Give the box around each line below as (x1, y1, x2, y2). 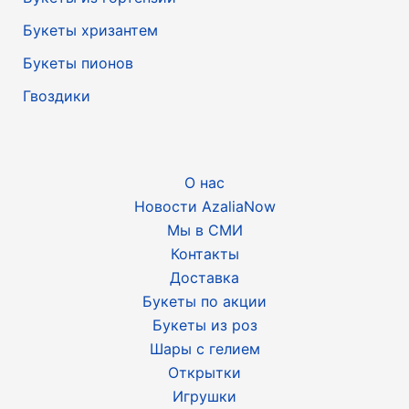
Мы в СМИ (166, 220, 243, 239)
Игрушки (173, 386, 236, 405)
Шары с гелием (149, 339, 260, 358)
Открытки (168, 362, 241, 382)
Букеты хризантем (22, 20, 158, 39)
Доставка (170, 267, 239, 287)
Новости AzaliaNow (133, 196, 276, 215)
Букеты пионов (22, 53, 133, 72)
